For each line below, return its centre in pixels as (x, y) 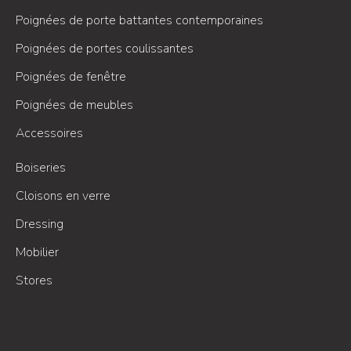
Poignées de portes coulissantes (105, 49)
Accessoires (49, 134)
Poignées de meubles (74, 105)
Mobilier (37, 253)
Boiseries (41, 168)
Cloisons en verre (63, 196)
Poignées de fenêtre (71, 77)
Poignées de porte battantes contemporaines (139, 21)
